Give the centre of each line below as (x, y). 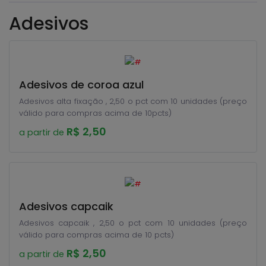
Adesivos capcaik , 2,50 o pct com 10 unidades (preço (133, 223)
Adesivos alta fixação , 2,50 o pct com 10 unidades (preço (133, 101)
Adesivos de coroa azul (81, 85)
